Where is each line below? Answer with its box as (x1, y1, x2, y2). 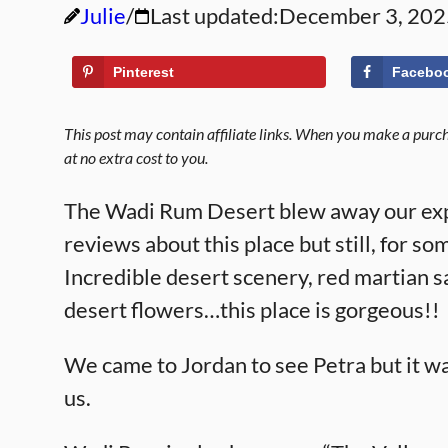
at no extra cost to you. (64, 148, 208, 167)
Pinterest (113, 64, 174, 80)
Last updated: (150, 2, 279, 29)
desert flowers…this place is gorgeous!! (64, 296, 440, 323)
